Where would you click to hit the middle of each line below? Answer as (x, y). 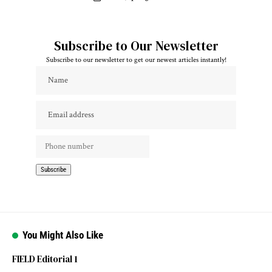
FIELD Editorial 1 (45, 259)
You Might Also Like (63, 235)
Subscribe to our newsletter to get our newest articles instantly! (136, 59)
